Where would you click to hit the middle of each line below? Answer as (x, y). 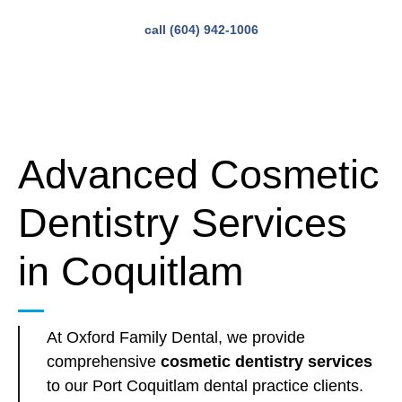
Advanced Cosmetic (199, 175)
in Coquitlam (131, 271)
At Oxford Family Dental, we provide (176, 337)
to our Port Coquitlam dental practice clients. (205, 386)
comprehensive (104, 362)
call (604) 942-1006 (201, 30)
